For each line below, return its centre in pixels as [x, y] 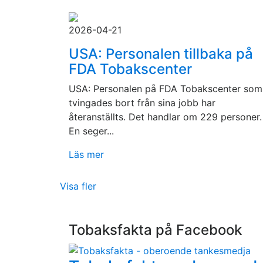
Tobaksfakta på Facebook [155, 230]
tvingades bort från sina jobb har [142, 103]
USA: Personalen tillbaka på [161, 54]
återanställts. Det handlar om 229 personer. [165, 117]
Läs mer [86, 154]
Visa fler [78, 186]
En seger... [91, 131]
